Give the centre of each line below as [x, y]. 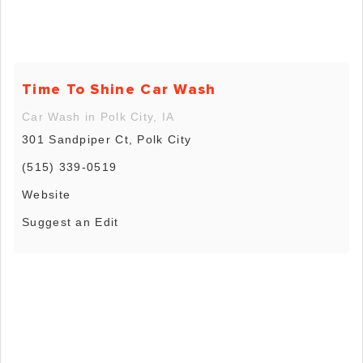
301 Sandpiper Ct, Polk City [107, 140]
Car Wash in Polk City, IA [98, 117]
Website [47, 195]
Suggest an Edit [70, 222]
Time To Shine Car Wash [119, 90]
